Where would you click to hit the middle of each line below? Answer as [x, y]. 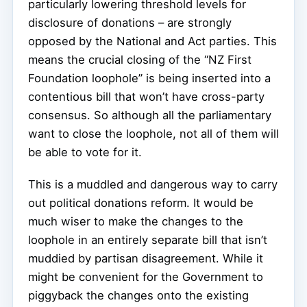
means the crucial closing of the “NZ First [140, 60]
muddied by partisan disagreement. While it [146, 259]
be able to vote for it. [85, 152]
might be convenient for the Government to [146, 277]
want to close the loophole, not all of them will [153, 134]
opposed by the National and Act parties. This [152, 41]
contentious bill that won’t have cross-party [146, 97]
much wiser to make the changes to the [136, 222]
